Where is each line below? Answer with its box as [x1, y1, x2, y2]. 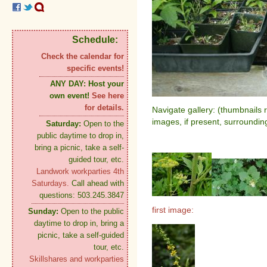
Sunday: [28, 207, 58, 216]
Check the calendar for [41, 52, 124, 61]
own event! [49, 91, 92, 101]
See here [92, 91, 124, 101]
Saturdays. [32, 179, 72, 188]
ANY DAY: [50, 79, 86, 89]
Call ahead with [72, 179, 124, 188]
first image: [152, 204, 194, 215]
